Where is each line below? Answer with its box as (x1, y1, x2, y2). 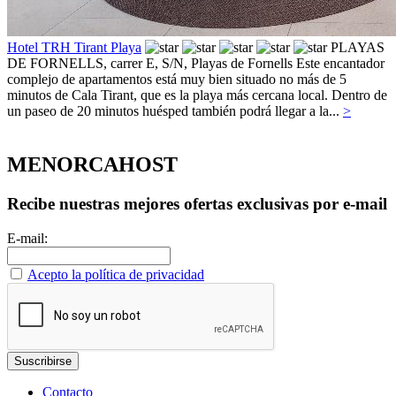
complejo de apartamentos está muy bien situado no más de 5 (7, 72, 346, 88)
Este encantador (296, 56, 385, 72)
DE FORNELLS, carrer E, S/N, (7, 56, 191, 72)
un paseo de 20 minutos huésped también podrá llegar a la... (7, 103, 339, 119)
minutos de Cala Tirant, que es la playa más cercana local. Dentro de (7, 88, 387, 103)
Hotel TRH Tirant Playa (7, 40, 141, 56)
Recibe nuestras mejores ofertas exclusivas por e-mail (7, 194, 387, 214)
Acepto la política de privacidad (27, 266, 204, 282)
